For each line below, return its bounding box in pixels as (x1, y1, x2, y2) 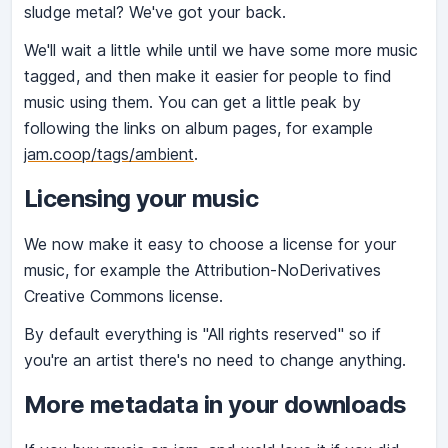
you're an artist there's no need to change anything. (24, 350, 406, 371)
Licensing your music (24, 184, 258, 214)
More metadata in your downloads (24, 390, 407, 420)
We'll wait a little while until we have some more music (24, 40, 418, 61)
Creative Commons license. (24, 286, 223, 307)
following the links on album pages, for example (24, 118, 373, 139)
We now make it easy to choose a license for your (24, 234, 396, 255)
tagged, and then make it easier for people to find (24, 66, 392, 87)
